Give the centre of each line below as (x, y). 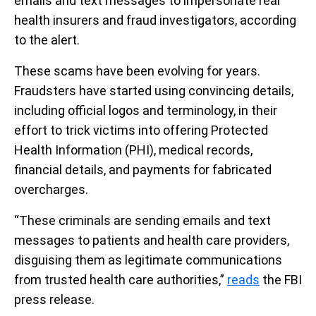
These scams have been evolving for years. (137, 71)
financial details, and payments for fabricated (143, 170)
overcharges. (51, 189)
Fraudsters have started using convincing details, (154, 91)
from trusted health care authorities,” (121, 280)
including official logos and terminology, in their (146, 110)
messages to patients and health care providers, (152, 240)
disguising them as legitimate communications (148, 260)
